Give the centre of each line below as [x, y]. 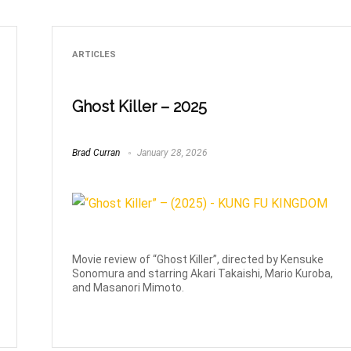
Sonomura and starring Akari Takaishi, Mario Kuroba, [203, 273]
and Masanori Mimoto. [128, 287]
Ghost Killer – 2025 [140, 106]
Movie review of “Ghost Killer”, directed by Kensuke [198, 259]
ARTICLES [94, 55]
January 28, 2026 [172, 153]
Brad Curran [96, 153]
